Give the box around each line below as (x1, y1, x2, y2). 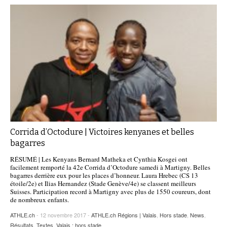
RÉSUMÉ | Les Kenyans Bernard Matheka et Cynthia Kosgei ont (10, 154, 187, 164)
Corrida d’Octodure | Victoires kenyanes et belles (10, 127, 194, 137)
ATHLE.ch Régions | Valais (91, 210, 157, 219)
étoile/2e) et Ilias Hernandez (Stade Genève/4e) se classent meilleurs (10, 178, 196, 188)
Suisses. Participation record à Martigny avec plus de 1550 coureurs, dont (10, 186, 211, 196)
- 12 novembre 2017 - (36, 210, 91, 219)
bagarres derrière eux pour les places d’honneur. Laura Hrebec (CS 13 (10, 170, 198, 180)
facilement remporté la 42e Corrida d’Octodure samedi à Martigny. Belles (10, 162, 210, 172)
